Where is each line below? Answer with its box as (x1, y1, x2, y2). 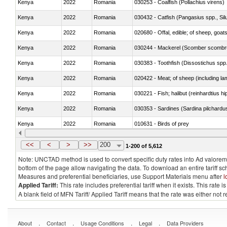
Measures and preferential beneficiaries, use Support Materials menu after (18, 172, 223, 180)
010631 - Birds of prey (134, 120, 189, 127)
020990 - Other (134, 135, 172, 142)
